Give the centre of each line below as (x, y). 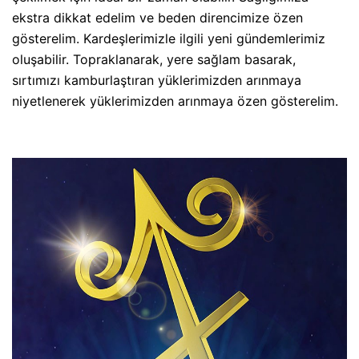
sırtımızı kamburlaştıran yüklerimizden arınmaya (157, 80)
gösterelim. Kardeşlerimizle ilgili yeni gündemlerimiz (169, 38)
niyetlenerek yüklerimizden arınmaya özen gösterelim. (175, 101)
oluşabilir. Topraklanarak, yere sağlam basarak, (154, 59)
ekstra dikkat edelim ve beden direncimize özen (157, 17)
